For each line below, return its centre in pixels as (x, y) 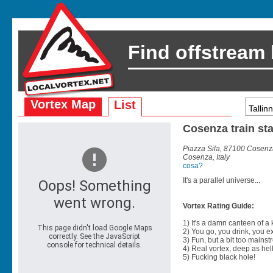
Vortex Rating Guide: (218, 206)
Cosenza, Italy (206, 157)
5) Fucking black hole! (219, 257)
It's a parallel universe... (222, 180)
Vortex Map (63, 104)
